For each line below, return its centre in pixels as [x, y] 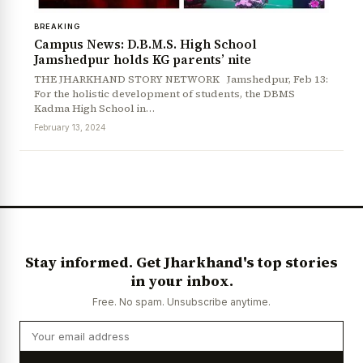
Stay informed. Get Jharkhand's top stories [181, 263]
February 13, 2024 [70, 127]
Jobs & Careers [133, 146]
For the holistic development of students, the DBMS [164, 93]
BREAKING [57, 26]
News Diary [47, 146]
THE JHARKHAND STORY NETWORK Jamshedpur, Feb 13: [181, 79]
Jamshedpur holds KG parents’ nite [143, 59]
